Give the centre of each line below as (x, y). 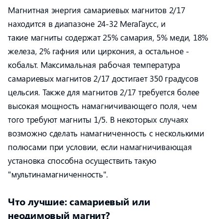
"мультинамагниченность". (58, 174)
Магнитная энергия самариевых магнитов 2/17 (97, 10)
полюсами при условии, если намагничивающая (100, 147)
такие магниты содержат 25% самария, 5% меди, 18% (108, 37)
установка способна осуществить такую (82, 160)
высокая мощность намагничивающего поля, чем (102, 106)
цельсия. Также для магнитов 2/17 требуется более (104, 92)
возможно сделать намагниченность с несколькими (106, 133)
